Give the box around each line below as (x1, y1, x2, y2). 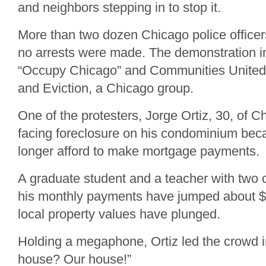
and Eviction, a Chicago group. (18, 81, 194, 96)
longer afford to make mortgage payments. (18, 144, 259, 159)
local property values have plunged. (18, 207, 220, 221)
